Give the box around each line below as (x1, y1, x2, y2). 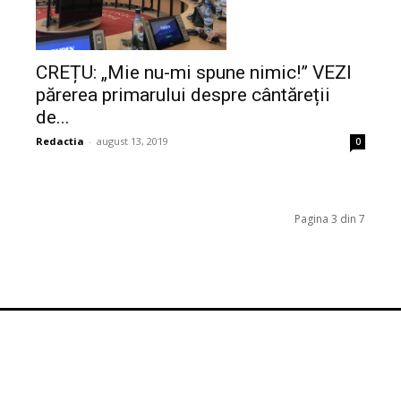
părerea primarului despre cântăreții (36, 84, 330, 107)
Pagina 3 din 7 (294, 211, 365, 227)
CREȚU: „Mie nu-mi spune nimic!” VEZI (36, 62, 352, 84)
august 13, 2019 (97, 134, 168, 149)
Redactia (36, 134, 84, 149)
